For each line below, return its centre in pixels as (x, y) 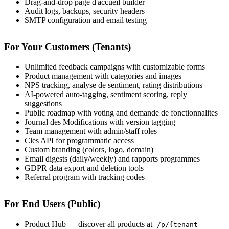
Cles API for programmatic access (79, 141)
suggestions (43, 104)
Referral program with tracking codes (85, 177)
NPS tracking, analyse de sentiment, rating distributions (113, 85)
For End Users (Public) (52, 204)
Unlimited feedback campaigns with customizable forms (115, 67)
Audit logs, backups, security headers (85, 11)
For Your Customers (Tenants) (67, 47)
